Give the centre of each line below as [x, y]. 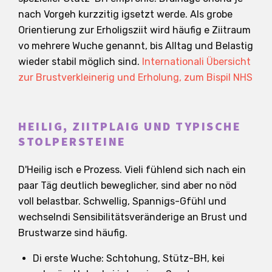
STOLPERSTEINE [72, 142]
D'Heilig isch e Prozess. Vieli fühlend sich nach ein [132, 169]
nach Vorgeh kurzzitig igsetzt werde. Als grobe [125, 14]
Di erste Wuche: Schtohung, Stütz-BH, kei [129, 258]
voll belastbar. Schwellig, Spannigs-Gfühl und [122, 201]
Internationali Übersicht [196, 61]
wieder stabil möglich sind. [80, 61]
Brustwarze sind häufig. [73, 233]
